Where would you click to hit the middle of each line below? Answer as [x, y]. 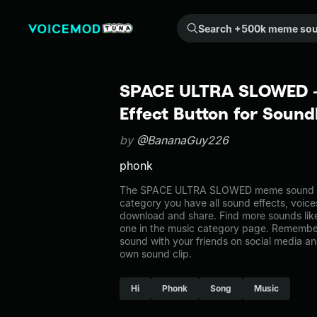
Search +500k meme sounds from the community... [189, 22]
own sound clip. [156, 254]
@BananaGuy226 [183, 140]
